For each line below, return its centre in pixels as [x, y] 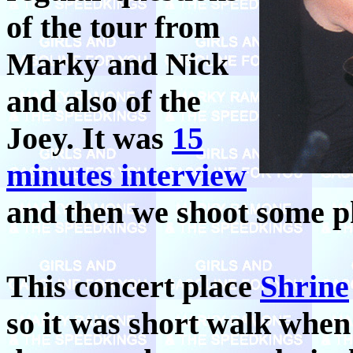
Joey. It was [89, 138]
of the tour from [113, 27]
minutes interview [126, 175]
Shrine [305, 286]
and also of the [104, 101]
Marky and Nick [117, 64]
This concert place [133, 286]
